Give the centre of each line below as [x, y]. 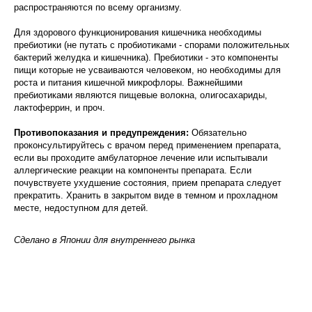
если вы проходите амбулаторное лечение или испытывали [141, 158]
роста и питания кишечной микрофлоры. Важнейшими [128, 83]
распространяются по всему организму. [98, 7]
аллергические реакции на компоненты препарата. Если [133, 170]
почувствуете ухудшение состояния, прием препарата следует [148, 183]
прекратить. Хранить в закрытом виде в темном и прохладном [146, 195]
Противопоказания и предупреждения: [103, 133]
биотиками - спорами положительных [211, 45]
